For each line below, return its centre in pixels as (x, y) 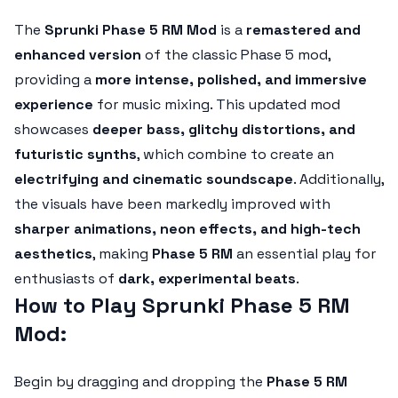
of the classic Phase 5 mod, (236, 55)
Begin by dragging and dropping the (140, 382)
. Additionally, (338, 179)
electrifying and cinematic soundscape (154, 179)
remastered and (303, 30)
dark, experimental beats (207, 279)
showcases (53, 129)
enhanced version (78, 55)
